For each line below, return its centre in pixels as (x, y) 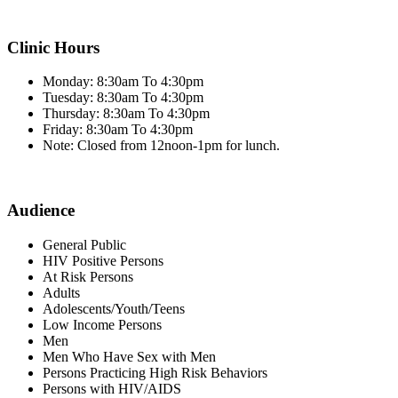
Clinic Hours (53, 47)
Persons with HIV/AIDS (112, 388)
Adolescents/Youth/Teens (114, 308)
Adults (61, 292)
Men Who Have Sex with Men (129, 356)
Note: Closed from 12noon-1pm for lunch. (161, 146)
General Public (84, 244)
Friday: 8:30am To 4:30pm (118, 130)
